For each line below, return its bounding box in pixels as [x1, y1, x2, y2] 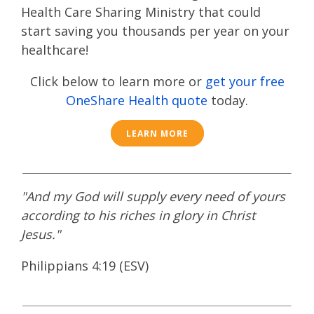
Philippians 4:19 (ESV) [21, 257, 149, 274]
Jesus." [21, 226, 60, 243]
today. [207, 92, 248, 109]
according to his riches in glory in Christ [21, 207, 255, 224]
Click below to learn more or [29, 73, 205, 90]
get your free [205, 73, 285, 90]
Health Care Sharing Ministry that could [21, 4, 261, 20]
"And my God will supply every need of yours [21, 188, 285, 205]
